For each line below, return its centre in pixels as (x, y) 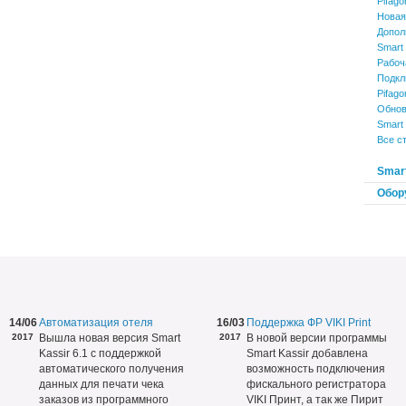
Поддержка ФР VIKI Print (309, 323)
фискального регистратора (316, 384)
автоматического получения (111, 369)
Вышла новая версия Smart (110, 338)
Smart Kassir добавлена (307, 353)
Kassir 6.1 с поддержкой (100, 353)
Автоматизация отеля (96, 323)
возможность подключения (316, 369)
